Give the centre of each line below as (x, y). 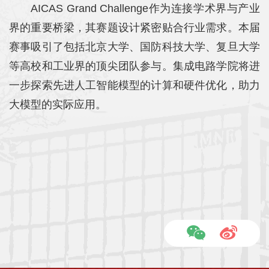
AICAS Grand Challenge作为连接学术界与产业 (145, 8)
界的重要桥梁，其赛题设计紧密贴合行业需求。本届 (134, 27)
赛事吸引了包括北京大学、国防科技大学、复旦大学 (134, 47)
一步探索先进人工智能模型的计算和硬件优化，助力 (134, 85)
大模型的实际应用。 (58, 104)
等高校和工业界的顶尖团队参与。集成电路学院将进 (134, 66)
